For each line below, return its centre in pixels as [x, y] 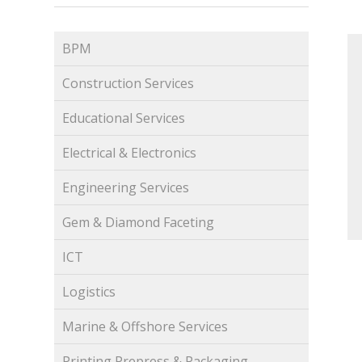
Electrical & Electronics [130, 153]
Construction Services [128, 84]
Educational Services [124, 118]
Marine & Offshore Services [145, 327]
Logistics [89, 292]
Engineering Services [126, 188]
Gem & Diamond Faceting [139, 223]
